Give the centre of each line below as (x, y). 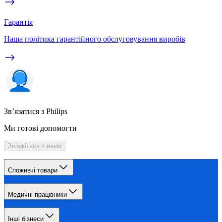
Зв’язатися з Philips (36, 111)
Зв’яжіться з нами (35, 146)
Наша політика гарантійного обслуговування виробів (95, 39)
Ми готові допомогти (40, 128)
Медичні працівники (37, 195)
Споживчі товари (33, 170)
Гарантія (18, 22)
